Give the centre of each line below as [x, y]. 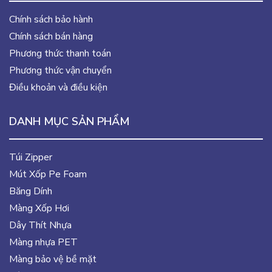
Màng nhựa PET [43, 242]
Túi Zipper [31, 157]
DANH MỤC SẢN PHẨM [69, 121]
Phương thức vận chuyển [60, 70]
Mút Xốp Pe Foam [48, 174]
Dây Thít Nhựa [40, 225]
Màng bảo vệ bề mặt [53, 259]
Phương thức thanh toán [60, 53]
